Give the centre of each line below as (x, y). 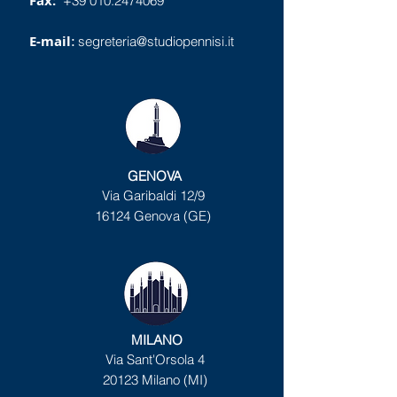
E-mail (50, 41)
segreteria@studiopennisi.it (156, 41)
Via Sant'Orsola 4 (155, 359)
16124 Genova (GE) (153, 216)
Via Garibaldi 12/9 (153, 195)
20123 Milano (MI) (155, 380)
